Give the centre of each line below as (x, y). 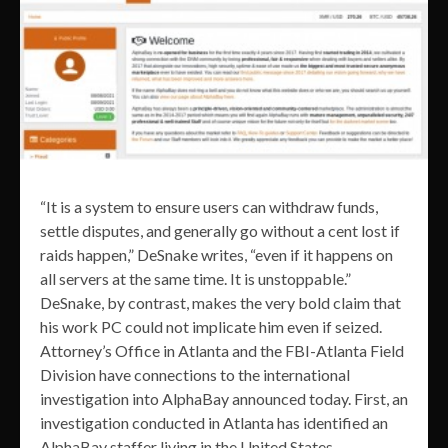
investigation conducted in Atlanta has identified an (214, 423)
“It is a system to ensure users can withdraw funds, (209, 207)
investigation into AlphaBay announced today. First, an (224, 399)
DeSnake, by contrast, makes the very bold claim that (220, 303)
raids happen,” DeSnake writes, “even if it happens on (216, 255)
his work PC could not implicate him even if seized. (211, 327)
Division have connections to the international (195, 375)
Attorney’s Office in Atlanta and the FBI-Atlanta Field (222, 351)
